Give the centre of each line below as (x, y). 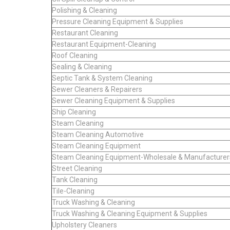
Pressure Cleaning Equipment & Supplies (118, 21)
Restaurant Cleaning (85, 33)
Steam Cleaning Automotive (98, 134)
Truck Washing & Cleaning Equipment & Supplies (130, 213)
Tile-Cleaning (73, 191)
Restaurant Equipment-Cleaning (104, 44)
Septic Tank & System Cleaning (102, 78)
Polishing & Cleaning (84, 10)
